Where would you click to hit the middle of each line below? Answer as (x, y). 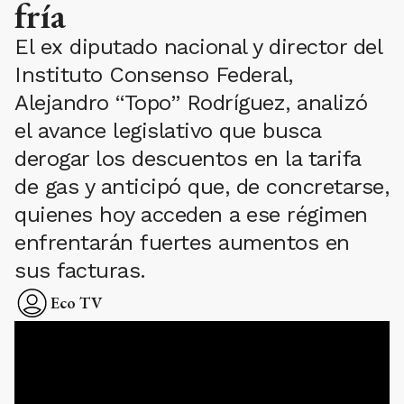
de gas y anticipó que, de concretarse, (202, 187)
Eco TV (77, 303)
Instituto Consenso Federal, (154, 75)
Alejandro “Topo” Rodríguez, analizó (191, 103)
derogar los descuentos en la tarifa (188, 159)
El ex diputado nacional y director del (198, 47)
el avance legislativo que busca (168, 131)
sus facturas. (80, 271)
